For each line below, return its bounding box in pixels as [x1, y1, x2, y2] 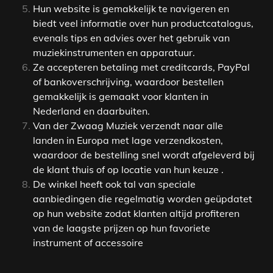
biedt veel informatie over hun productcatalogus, [33, 17, 253, 30]
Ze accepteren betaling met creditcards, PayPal [33, 61, 250, 74]
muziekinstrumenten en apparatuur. [33, 46, 195, 59]
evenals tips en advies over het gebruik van [33, 32, 230, 44]
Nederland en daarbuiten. [33, 105, 150, 118]
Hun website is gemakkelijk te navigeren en [33, 2, 229, 15]
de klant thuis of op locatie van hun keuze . [33, 163, 224, 176]
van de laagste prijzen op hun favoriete [33, 222, 210, 235]
